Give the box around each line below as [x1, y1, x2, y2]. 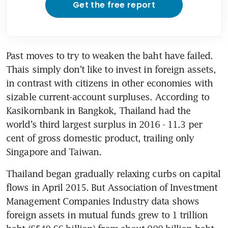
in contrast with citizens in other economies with [6, 77, 213, 89]
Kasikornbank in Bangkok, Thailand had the [6, 104, 191, 116]
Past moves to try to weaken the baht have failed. [6, 49, 213, 61]
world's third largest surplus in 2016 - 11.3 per [6, 118, 202, 130]
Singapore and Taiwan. [6, 146, 102, 157]
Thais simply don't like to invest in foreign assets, [6, 63, 216, 75]
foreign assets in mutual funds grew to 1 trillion [6, 209, 208, 220]
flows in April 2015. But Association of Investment [6, 181, 218, 193]
